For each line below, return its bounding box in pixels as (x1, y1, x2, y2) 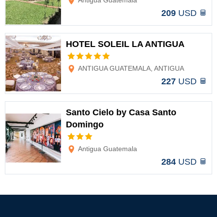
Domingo (66, 120, 104, 129)
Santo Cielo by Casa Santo (66, 108, 176, 117)
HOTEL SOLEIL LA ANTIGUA (66, 39, 185, 49)
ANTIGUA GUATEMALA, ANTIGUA (77, 64, 184, 72)
